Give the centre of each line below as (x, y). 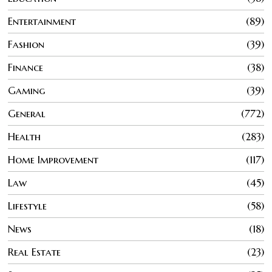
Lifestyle (28, 206)
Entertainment (42, 22)
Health (25, 137)
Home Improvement (53, 160)
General (27, 114)
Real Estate (35, 252)
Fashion (26, 45)
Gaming (27, 91)
